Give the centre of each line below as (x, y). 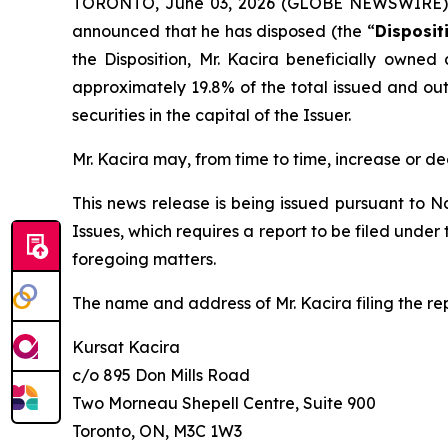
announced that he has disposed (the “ (223, 31)
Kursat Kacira (126, 347)
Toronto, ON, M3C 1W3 (157, 431)
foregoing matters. (144, 259)
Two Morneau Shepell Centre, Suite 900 (224, 403)
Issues (96, 231)
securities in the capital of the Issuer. (211, 115)
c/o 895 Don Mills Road (161, 375)
